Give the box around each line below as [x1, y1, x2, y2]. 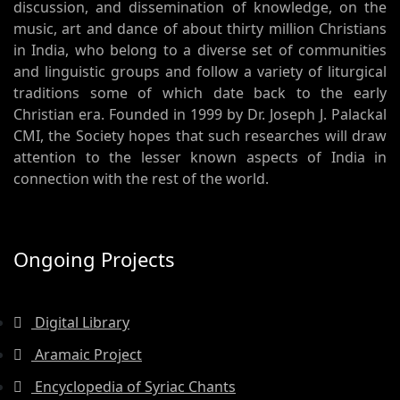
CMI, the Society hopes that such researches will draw [13, 126, 387, 146]
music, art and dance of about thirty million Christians [13, 19, 387, 38]
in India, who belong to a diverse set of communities [13, 40, 387, 60]
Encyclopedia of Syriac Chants [31, 377, 236, 396]
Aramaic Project [31, 345, 142, 364]
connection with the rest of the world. [13, 169, 269, 188]
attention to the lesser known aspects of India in [13, 147, 387, 167]
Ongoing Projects [13, 246, 175, 272]
